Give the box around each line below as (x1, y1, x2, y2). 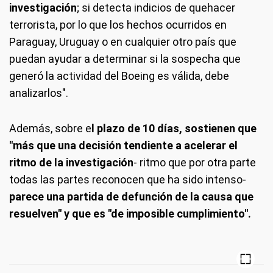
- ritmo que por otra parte (133, 156, 256, 169)
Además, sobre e (9, 122, 91, 135)
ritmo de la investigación (9, 156, 133, 169)
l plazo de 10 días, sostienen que (91, 122, 257, 135)
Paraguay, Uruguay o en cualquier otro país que (9, 35, 236, 48)
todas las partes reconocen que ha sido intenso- (9, 173, 246, 186)
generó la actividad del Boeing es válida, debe (9, 69, 229, 82)
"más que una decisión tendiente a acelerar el (9, 139, 238, 152)
